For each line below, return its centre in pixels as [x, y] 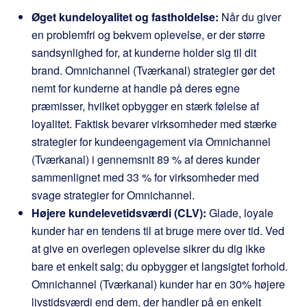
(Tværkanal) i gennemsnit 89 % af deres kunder [146, 159]
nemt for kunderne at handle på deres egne [136, 88]
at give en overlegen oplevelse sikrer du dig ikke [148, 248]
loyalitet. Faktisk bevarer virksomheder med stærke [154, 124]
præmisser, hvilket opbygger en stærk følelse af [145, 106]
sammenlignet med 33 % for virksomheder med [145, 177]
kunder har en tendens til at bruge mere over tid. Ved [158, 231]
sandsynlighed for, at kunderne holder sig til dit [144, 52]
